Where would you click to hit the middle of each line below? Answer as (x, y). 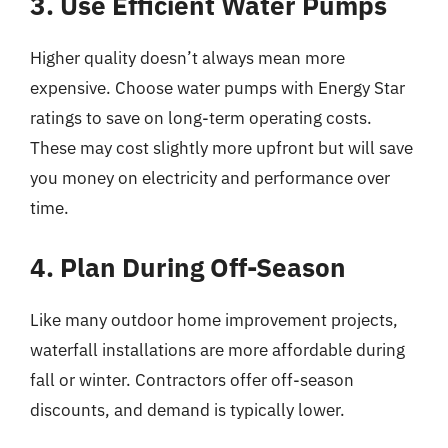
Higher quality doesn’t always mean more (187, 58)
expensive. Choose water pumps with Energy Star (217, 88)
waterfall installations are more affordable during (217, 349)
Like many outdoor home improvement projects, (214, 319)
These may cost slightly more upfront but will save (221, 148)
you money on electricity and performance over (210, 178)
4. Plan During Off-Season (188, 266)
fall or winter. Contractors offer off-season (192, 379)
